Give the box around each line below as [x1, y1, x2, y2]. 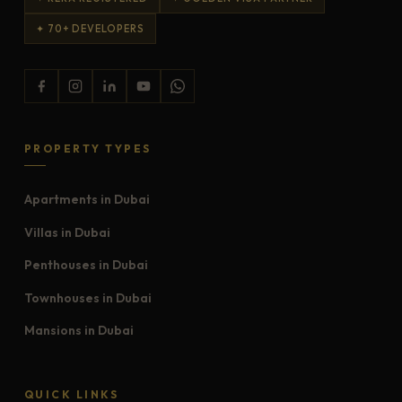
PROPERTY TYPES [23, 141, 152, 155]
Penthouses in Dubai [23, 257, 148, 274]
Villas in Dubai [23, 223, 110, 240]
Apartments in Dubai [23, 191, 150, 208]
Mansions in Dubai [23, 322, 134, 339]
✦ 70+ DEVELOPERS [35, 22, 144, 35]
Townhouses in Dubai [23, 289, 152, 306]
